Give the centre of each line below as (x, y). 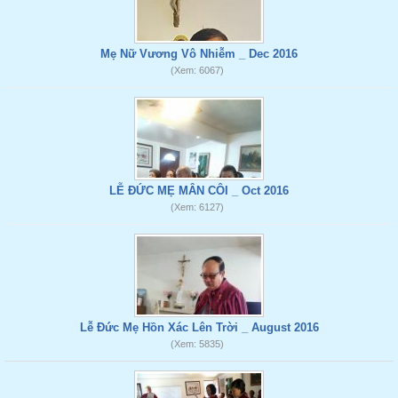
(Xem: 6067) (197, 70)
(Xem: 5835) (197, 344)
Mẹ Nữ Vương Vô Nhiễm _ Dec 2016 (199, 54)
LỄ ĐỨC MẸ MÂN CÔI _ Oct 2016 (199, 191)
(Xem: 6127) (197, 207)
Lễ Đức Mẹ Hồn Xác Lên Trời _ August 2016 (199, 327)
